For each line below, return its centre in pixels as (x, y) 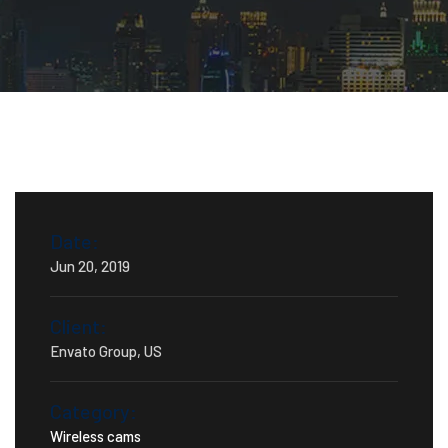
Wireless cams (95, 436)
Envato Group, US (106, 351)
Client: (78, 326)
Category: (93, 411)
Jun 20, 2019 (90, 266)
